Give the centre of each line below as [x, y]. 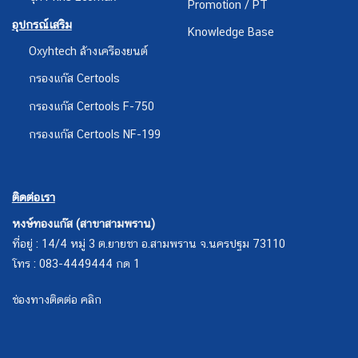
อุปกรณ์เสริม [42, 24]
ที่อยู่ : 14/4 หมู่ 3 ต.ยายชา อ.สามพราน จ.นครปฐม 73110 [148, 243]
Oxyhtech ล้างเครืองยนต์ [88, 50]
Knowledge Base [231, 32]
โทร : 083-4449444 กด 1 [76, 263]
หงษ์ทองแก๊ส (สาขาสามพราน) [83, 223]
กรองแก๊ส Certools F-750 [91, 105]
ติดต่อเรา [33, 197]
